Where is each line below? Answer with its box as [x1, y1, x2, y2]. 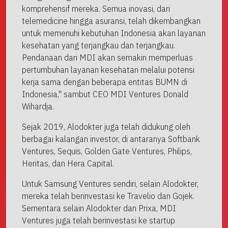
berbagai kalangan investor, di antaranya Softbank [22, 133, 200, 144]
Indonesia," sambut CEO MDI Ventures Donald [22, 89, 188, 99]
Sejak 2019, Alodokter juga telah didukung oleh [22, 121, 190, 132]
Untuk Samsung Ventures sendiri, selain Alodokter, [22, 178, 198, 189]
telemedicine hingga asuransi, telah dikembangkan [22, 15, 201, 26]
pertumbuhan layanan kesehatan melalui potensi [22, 64, 194, 75]
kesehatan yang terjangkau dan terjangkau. [22, 40, 175, 50]
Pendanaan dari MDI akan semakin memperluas [22, 52, 193, 63]
